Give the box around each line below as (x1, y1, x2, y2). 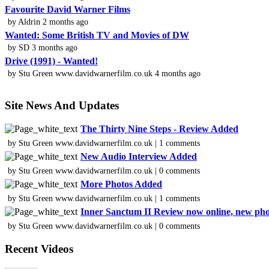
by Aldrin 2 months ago (8, 17, 88, 27)
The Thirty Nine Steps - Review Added (80, 124, 238, 134)
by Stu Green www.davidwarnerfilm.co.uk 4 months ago (8, 68, 201, 78)
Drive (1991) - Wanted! (5, 55, 98, 66)
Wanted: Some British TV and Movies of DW (5, 30, 189, 41)
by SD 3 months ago (8, 42, 77, 52)
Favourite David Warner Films (5, 4, 130, 15)
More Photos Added (80, 179, 162, 190)
